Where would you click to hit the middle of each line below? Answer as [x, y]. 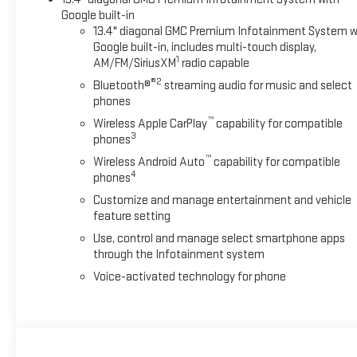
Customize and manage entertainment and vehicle [222, 201]
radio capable [214, 64]
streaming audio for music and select [257, 86]
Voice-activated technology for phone [189, 277]
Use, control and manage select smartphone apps [219, 239]
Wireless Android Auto [149, 163]
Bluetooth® [122, 86]
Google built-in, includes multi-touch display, [204, 48]
